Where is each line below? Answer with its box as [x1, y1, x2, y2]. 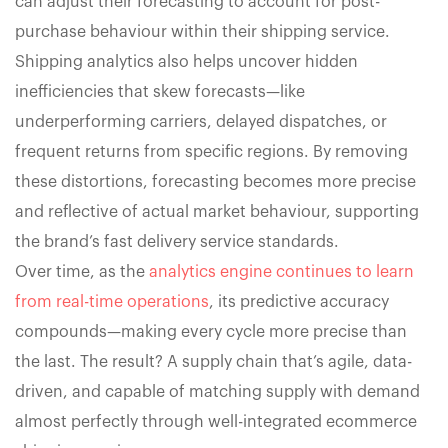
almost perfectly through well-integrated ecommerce [15, 414, 417, 431]
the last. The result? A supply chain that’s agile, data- [15, 354, 412, 371]
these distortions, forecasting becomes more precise [15, 174, 416, 191]
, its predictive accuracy [209, 294, 389, 311]
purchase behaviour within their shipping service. [15, 24, 390, 41]
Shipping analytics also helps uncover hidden [15, 54, 358, 71]
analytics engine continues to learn [149, 264, 414, 281]
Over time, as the [15, 264, 149, 281]
